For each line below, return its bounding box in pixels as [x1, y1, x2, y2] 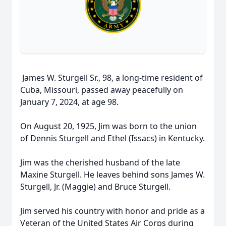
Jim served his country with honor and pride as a [20, 205, 205, 216]
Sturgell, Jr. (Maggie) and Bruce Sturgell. [20, 181, 171, 192]
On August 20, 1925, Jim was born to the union [20, 121, 197, 132]
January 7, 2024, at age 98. [20, 96, 119, 107]
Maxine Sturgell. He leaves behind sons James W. [20, 169, 205, 180]
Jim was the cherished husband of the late [20, 157, 180, 168]
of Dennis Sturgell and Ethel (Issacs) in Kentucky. [20, 133, 205, 144]
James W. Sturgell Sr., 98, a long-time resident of [20, 72, 203, 83]
